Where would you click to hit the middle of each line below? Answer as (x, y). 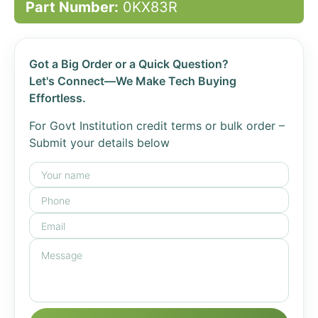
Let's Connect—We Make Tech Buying (133, 81)
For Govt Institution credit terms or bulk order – (157, 126)
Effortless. (57, 98)
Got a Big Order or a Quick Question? (129, 64)
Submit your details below (99, 143)
